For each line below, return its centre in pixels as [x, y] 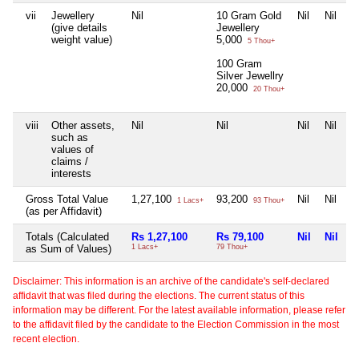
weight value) [82, 40]
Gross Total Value [67, 200]
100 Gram [239, 64]
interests [71, 174]
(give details [79, 28]
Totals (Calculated [67, 237]
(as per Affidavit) [64, 212]
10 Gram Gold [249, 16]
